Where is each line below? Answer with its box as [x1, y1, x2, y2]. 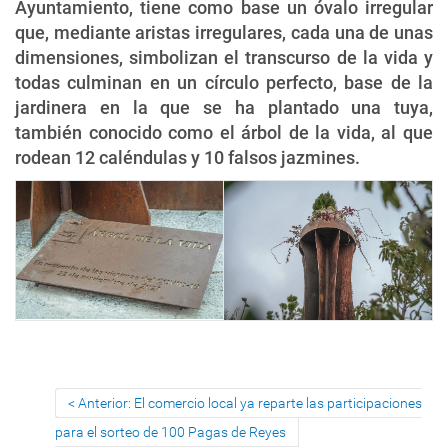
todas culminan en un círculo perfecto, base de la [15, 71, 433, 93]
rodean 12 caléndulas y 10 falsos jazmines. [15, 146, 360, 168]
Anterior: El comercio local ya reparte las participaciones [78, 394, 422, 411]
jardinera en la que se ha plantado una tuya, [15, 96, 433, 118]
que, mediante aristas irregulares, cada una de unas [15, 21, 433, 43]
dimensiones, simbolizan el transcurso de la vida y [15, 46, 433, 68]
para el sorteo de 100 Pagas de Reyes [55, 423, 286, 440]
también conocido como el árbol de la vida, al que [15, 121, 433, 143]
